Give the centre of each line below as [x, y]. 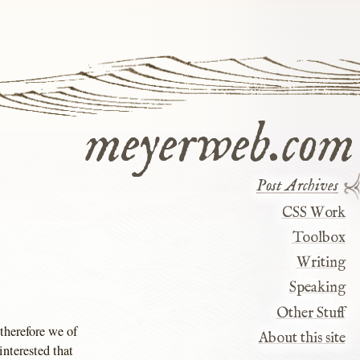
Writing [321, 263]
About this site [302, 338]
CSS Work [313, 213]
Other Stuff [311, 313]
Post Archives [298, 186]
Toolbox [319, 237]
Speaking [317, 288]
